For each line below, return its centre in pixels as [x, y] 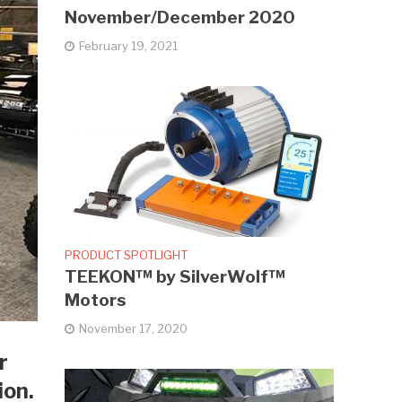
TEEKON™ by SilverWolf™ [175, 277]
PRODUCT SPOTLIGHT [127, 255]
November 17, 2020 [134, 329]
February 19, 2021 [129, 46]
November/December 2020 [180, 18]
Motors [96, 301]
